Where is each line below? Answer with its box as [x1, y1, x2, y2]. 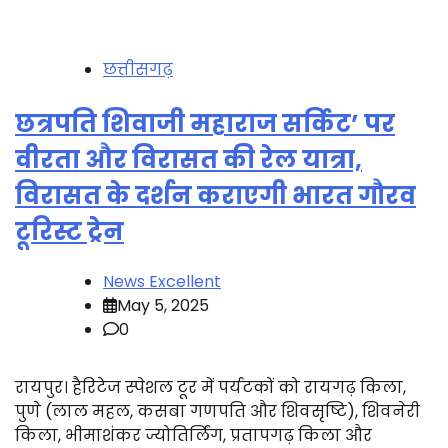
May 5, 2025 [117, 293, 209, 317]
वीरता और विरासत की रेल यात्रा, [15, 142, 362, 176]
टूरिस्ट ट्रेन [15, 214, 124, 248]
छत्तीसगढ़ [103, 57, 173, 81]
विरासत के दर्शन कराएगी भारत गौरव [15, 178, 416, 212]
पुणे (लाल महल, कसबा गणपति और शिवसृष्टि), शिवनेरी [15, 399, 420, 423]
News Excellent [103, 269, 221, 293]
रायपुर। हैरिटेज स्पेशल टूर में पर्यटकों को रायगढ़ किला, [15, 375, 406, 399]
